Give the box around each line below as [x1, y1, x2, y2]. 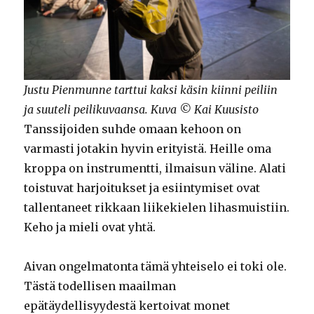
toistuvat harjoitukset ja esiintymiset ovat [24, 181, 261, 196]
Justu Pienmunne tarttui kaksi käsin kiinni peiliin [24, 83, 278, 97]
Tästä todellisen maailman [24, 279, 177, 294]
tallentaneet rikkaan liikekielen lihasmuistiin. [24, 200, 290, 215]
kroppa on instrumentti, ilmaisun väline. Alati [24, 161, 287, 176]
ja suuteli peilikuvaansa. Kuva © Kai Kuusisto [24, 102, 259, 117]
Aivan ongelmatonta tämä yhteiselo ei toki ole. [24, 259, 287, 274]
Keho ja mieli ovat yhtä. [24, 220, 156, 235]
